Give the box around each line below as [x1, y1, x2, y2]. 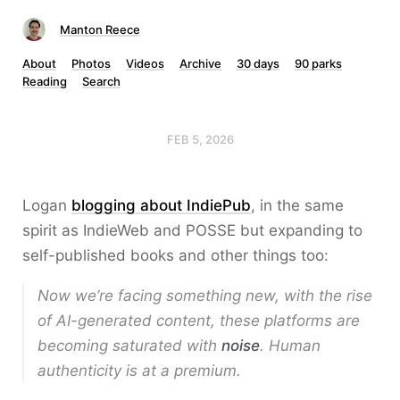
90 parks [295, 56, 342, 71]
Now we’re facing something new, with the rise [37, 287, 372, 304]
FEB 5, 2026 [166, 132, 234, 146]
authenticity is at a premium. [37, 362, 241, 379]
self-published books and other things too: [22, 246, 329, 264]
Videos [126, 56, 164, 71]
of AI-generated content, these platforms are [37, 312, 360, 329]
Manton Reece [60, 22, 140, 37]
